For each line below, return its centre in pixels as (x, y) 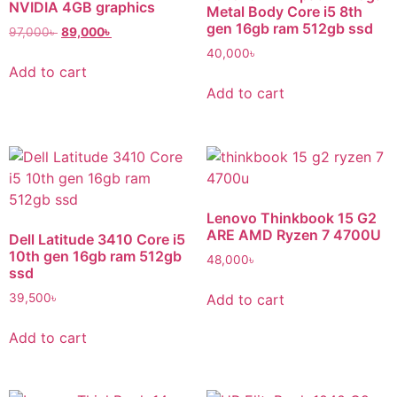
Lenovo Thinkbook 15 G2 (291, 218)
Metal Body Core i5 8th (284, 12)
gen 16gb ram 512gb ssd (289, 28)
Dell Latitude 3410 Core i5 (97, 239)
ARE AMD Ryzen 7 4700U (293, 234)
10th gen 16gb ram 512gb (95, 256)
